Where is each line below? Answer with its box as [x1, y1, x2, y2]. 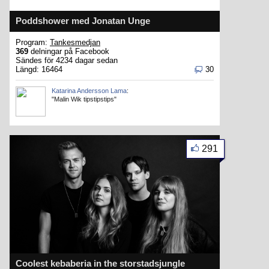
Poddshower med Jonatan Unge [16, 16, 150, 26]
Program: [16, 38, 50, 47]
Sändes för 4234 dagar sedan [16, 56, 118, 65]
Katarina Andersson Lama [52, 87, 127, 94]
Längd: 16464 [16, 65, 62, 74]
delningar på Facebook [28, 47, 109, 56]
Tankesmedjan [50, 38, 100, 47]
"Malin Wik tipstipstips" [52, 95, 116, 103]
